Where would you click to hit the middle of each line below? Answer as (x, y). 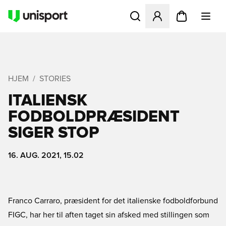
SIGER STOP (54, 133)
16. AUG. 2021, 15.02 (46, 155)
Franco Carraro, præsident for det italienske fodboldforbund (113, 201)
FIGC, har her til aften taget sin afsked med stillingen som (109, 215)
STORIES (55, 79)
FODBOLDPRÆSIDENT (94, 117)
